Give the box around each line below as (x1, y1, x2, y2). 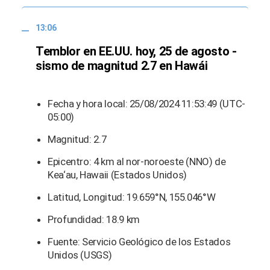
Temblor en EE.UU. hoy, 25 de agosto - (36, 44, 237, 59)
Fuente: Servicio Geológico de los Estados (48, 236, 231, 248)
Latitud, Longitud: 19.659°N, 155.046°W (48, 191, 216, 204)
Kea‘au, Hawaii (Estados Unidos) (48, 169, 187, 181)
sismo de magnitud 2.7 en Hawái (36, 58, 208, 74)
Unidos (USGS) (48, 249, 112, 262)
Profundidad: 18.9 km (48, 213, 140, 226)
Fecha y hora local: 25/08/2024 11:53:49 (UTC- (48, 98, 245, 110)
